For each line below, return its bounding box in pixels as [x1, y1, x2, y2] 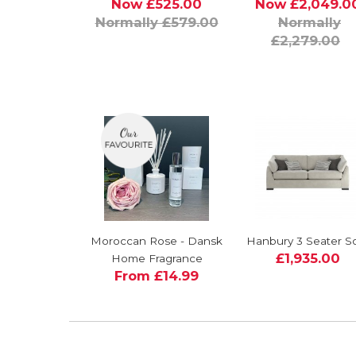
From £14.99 [114, 267, 199, 284]
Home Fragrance [110, 251, 203, 265]
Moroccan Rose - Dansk [91, 234, 222, 247]
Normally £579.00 [95, 14, 219, 30]
